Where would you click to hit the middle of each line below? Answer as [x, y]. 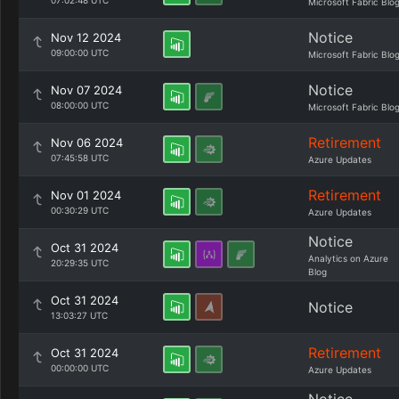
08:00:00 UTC [80, 105]
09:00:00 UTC [80, 53]
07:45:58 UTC [80, 158]
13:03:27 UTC [79, 315]
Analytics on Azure [348, 258]
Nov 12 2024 [86, 37]
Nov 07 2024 [86, 90]
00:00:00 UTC [80, 368]
